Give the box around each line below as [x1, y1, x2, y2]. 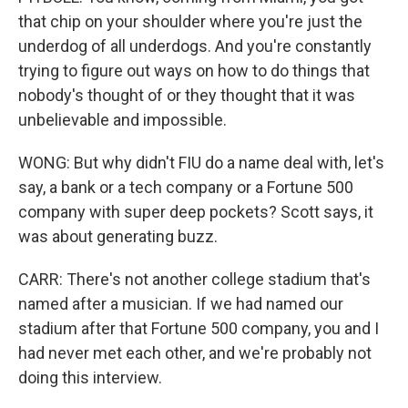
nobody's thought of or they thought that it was [18, 86, 355, 105]
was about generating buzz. [18, 227, 218, 246]
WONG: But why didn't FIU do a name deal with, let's [18, 153, 384, 172]
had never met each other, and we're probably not [18, 343, 372, 362]
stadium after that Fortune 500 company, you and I [18, 319, 379, 338]
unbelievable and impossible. [18, 110, 227, 129]
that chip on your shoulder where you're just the [18, 12, 362, 31]
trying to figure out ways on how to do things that [18, 61, 370, 80]
